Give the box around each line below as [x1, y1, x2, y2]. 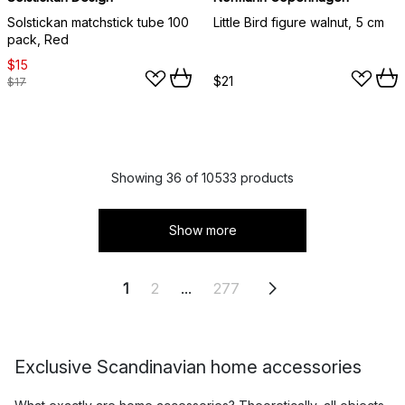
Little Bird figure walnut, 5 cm [213, 14, 384, 30]
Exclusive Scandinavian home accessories [14, 355, 362, 378]
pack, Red [7, 31, 69, 47]
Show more [168, 221, 237, 238]
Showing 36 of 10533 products [111, 169, 294, 185]
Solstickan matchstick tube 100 [7, 14, 189, 30]
